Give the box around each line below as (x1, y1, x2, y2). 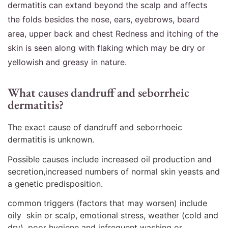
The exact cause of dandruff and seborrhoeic (8, 122, 182, 133)
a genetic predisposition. (8, 178, 103, 189)
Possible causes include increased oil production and (8, 154, 212, 164)
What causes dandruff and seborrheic (8, 84, 189, 101)
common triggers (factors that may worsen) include (8, 198, 207, 209)
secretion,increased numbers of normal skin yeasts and (8, 166, 220, 177)
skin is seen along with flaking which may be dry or (8, 43, 205, 53)
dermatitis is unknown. (8, 134, 94, 145)
